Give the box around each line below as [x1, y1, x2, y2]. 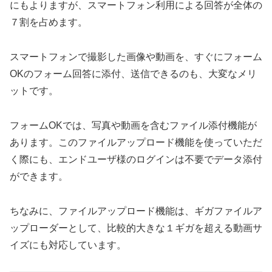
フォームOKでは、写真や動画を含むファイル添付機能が [10, 120, 257, 131]
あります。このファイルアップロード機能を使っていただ [10, 137, 262, 148]
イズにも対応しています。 [10, 239, 126, 250]
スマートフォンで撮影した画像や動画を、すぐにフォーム [10, 52, 262, 63]
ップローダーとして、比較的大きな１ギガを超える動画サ [10, 222, 262, 233]
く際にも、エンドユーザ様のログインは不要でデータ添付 [10, 154, 262, 165]
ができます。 [10, 171, 68, 182]
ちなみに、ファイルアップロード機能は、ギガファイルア [10, 205, 262, 216]
